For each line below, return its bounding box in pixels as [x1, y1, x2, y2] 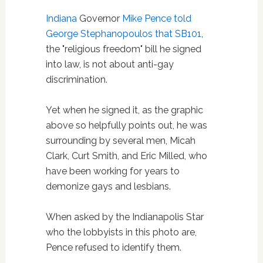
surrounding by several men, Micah [45, 135, 195, 147]
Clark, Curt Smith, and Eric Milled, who [45, 150, 207, 162]
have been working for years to [45, 166, 180, 177]
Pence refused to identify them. [45, 242, 181, 254]
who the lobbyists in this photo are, [45, 227, 197, 238]
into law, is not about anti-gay [45, 59, 174, 70]
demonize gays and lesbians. [45, 181, 171, 193]
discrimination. [45, 74, 107, 86]
